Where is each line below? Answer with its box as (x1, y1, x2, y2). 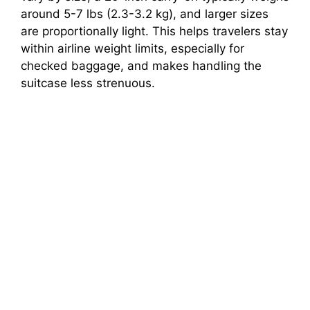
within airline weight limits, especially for (21, 42, 244, 56)
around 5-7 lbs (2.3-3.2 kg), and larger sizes (21, 7, 268, 21)
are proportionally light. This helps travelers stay (21, 24, 288, 39)
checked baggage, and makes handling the (21, 59, 262, 73)
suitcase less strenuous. (21, 76, 155, 91)
